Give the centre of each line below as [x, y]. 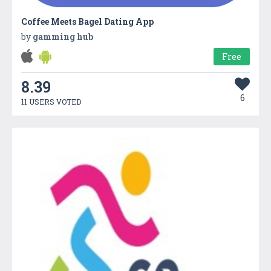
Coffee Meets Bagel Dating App [87, 21]
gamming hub [63, 36]
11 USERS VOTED [51, 101]
